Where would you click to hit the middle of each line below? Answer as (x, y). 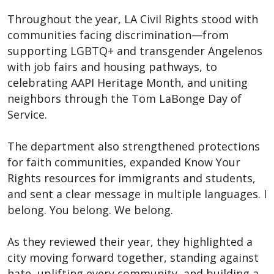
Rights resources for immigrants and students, (131, 178)
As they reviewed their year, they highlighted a (130, 241)
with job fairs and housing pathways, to (112, 66)
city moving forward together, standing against (133, 257)
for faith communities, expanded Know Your (124, 162)
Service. (27, 114)
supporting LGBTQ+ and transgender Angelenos (135, 50)
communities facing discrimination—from (118, 35)
